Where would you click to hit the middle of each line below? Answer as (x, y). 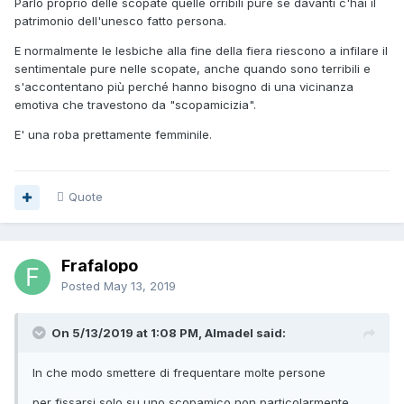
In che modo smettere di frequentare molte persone (179, 373)
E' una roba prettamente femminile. (113, 135)
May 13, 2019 (140, 286)
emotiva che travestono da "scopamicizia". (135, 105)
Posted (83, 286)
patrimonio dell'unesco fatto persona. (120, 21)
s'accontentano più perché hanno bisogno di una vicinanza (184, 87)
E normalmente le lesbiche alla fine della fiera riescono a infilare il (201, 51)
